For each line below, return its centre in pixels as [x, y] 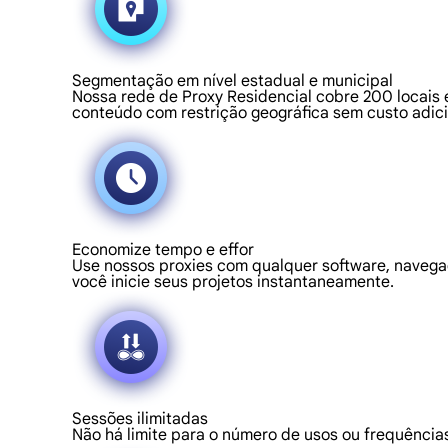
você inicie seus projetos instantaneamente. [233, 282]
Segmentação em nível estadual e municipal [232, 81]
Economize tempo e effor [163, 250]
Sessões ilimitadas [140, 419]
